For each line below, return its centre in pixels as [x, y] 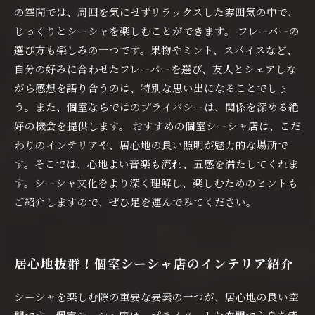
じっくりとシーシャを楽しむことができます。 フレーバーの [157, 31]
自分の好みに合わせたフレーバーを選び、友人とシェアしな [155, 69]
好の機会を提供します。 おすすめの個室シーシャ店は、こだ [157, 126]
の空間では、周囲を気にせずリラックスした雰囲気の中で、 [156, 12]
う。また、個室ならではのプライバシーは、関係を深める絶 [156, 107]
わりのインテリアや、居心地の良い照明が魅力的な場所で [151, 144]
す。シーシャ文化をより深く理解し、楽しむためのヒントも [156, 182]
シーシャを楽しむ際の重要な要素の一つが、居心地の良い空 [156, 296]
